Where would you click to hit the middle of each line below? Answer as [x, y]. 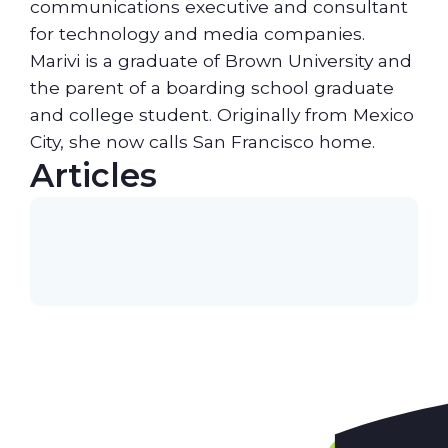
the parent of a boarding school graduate [211, 87]
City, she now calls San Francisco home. [202, 141]
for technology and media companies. [197, 33]
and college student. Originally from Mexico [221, 114]
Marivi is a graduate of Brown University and [220, 60]
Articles [93, 175]
